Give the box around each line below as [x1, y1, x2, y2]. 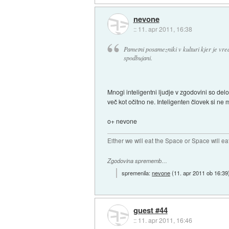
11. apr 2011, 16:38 [138, 24, 192, 33]
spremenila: [122, 168, 152, 177]
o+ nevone [107, 117, 138, 126]
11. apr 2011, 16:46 [138, 216, 192, 225]
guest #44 [133, 204, 168, 216]
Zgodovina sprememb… [107, 157, 168, 165]
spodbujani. [123, 54, 152, 62]
